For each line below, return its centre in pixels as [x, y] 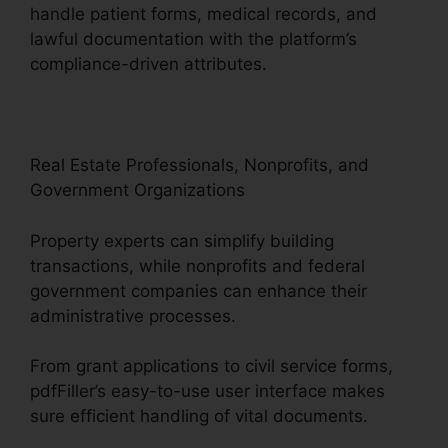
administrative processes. [133, 315]
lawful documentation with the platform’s [193, 39]
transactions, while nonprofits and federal [197, 265]
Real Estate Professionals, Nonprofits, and [199, 165]
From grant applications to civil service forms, [211, 366]
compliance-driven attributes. [148, 64]
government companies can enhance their [198, 290]
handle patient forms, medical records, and [203, 14]
